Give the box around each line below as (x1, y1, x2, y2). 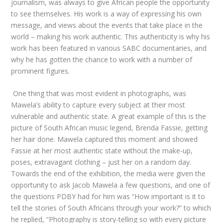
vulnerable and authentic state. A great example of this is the (11, 111, 207, 121)
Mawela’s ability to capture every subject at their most (11, 100, 186, 110)
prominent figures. (11, 66, 70, 76)
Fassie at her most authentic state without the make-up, (11, 146, 193, 156)
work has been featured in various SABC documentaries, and (11, 43, 207, 53)
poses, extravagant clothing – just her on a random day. (11, 157, 192, 167)
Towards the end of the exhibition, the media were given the (11, 169, 206, 179)
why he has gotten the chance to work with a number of (11, 54, 193, 64)
